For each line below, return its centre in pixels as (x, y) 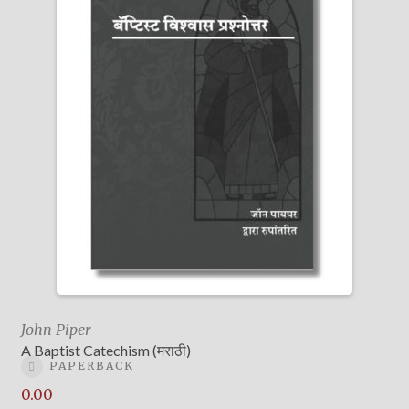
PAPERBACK (91, 366)
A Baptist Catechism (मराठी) (105, 350)
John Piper (55, 329)
